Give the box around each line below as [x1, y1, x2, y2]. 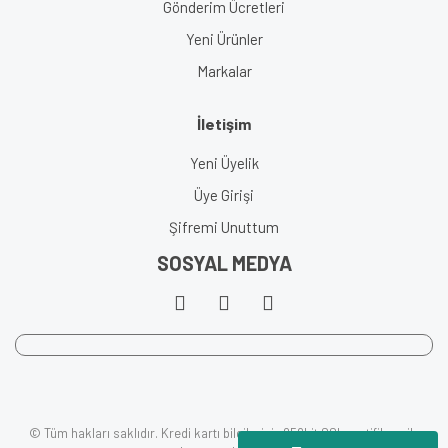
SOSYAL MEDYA [156, 251, 292, 276]
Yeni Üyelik [189, 154, 259, 173]
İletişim [197, 114, 251, 134]
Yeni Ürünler [185, 30, 263, 49]
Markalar [196, 62, 252, 81]
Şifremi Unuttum [169, 218, 279, 237]
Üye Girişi [194, 186, 254, 205]
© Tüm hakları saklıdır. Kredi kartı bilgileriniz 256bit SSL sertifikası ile [28, 425, 420, 442]
